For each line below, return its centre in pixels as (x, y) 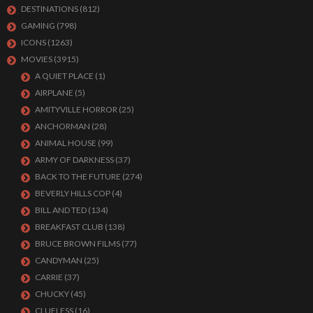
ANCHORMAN (63, 126)
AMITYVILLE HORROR (76, 109)
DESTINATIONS (50, 8)
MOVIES (37, 59)
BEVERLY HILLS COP (73, 193)
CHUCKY (52, 293)
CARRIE (49, 277)
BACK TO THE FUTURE (78, 176)
